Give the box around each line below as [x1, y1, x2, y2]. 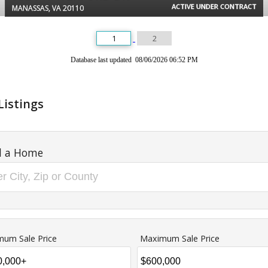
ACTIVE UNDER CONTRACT [172, 1, 257, 11]
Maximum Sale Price [140, 232, 220, 244]
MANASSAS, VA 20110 [11, 2, 84, 13]
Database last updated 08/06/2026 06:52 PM [70, 55, 198, 64]
